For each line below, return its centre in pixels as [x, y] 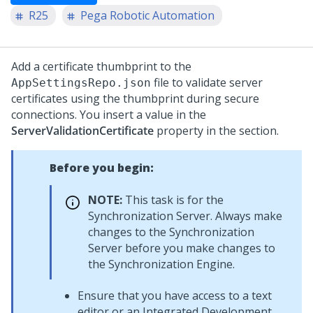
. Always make [246, 216]
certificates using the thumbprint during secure [135, 99]
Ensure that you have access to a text [175, 296]
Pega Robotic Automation [147, 15]
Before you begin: [102, 168]
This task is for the [173, 200]
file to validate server [207, 82]
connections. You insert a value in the [109, 115]
